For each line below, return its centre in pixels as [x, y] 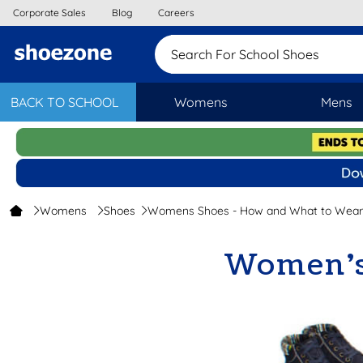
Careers [176, 13]
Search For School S [230, 54]
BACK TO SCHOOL [64, 102]
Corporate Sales [49, 13]
